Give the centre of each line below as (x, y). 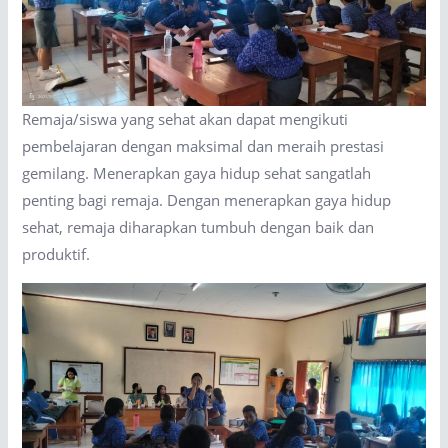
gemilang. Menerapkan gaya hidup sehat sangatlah (197, 173)
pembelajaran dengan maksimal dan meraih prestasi (203, 146)
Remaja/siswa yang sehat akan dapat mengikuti (185, 119)
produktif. (56, 254)
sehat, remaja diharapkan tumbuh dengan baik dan (198, 227)
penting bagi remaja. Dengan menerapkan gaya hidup (207, 200)
